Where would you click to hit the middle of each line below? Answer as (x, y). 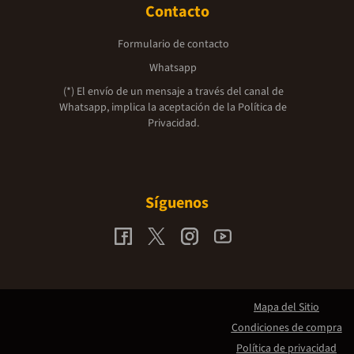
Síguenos (177, 203)
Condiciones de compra (286, 328)
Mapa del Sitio (286, 307)
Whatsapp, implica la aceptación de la (149, 107)
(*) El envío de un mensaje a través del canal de (173, 92)
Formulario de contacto (173, 44)
